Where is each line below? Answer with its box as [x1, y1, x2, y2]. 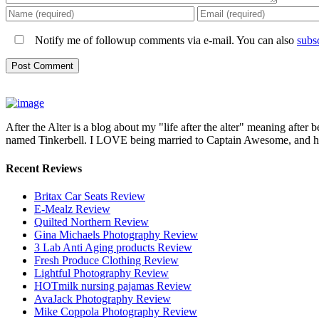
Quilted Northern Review [34, 215, 149, 228]
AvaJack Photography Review [34, 292, 171, 305]
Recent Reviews [6, 162, 82, 174]
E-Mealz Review [34, 202, 110, 215]
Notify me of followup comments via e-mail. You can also [32, 34, 297, 47]
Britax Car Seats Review [34, 189, 145, 202]
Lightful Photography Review [34, 266, 169, 279]
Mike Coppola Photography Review [34, 305, 197, 318]
